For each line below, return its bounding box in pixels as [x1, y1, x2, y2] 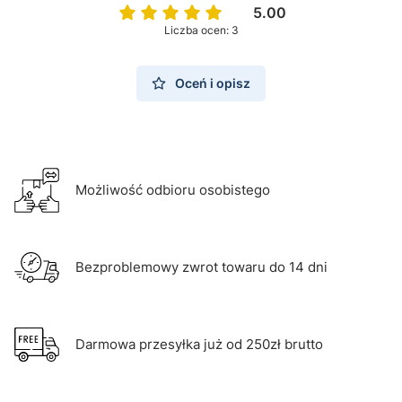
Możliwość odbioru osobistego [75, 181, 270, 199]
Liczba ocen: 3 [163, 22, 239, 37]
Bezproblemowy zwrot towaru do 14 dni [75, 258, 328, 276]
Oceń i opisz [175, 74, 250, 91]
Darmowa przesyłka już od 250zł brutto [75, 336, 323, 354]
